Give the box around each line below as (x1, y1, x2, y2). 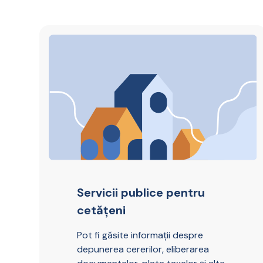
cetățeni (77, 203, 126, 218)
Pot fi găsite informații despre (77, 229, 204, 242)
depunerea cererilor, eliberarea (77, 243, 210, 256)
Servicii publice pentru (77, 185, 205, 201)
